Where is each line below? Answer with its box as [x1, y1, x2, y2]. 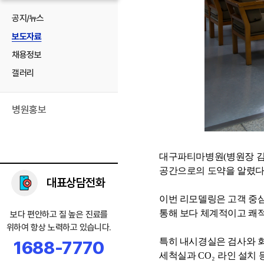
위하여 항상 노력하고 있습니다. [6, 222, 112, 233]
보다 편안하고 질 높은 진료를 [10, 209, 108, 220]
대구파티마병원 [159, 151, 224, 161]
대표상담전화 [47, 176, 105, 190]
